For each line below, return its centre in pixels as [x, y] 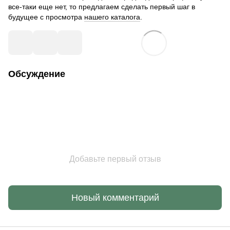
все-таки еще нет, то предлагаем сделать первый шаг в [102, 7]
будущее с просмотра [46, 17]
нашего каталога [112, 17]
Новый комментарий [115, 197]
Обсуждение [37, 74]
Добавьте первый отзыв [115, 159]
